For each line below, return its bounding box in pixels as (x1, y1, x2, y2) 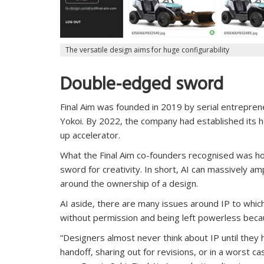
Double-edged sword (60, 70, 223, 104)
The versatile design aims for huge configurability (65, 45, 229, 55)
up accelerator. (60, 129, 120, 141)
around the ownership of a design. (60, 177, 198, 190)
